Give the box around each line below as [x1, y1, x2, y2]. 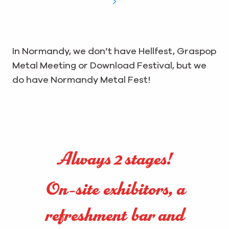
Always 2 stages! [57, 150, 172, 169]
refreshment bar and [45, 207, 184, 225]
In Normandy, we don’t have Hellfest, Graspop [12, 47, 216, 56]
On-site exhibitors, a [44, 180, 185, 199]
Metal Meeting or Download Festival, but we [12, 61, 207, 71]
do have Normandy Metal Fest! [12, 76, 150, 85]
